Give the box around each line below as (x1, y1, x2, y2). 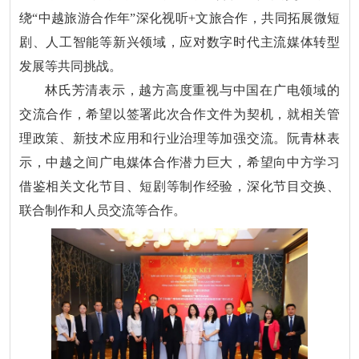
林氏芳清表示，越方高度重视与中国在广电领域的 (45, 83, 340, 98)
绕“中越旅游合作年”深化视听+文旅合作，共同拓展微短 (19, 11, 340, 26)
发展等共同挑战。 (19, 59, 123, 74)
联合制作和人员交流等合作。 (19, 204, 187, 218)
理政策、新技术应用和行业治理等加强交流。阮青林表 (19, 131, 340, 146)
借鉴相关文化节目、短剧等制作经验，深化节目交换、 (19, 179, 340, 194)
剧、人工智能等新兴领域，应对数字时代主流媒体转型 (19, 35, 340, 50)
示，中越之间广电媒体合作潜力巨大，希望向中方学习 (19, 155, 340, 170)
